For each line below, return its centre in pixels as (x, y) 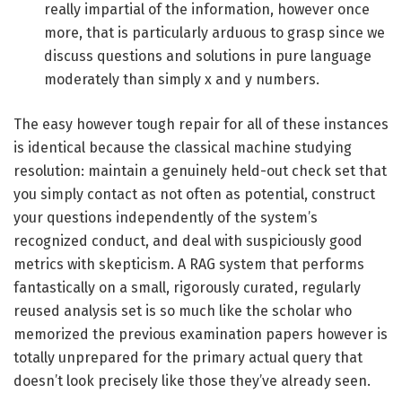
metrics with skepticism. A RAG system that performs (189, 265)
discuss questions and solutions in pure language (208, 57)
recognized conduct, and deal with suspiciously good (188, 241)
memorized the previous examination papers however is (201, 335)
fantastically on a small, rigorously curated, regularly (187, 288)
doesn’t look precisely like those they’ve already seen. (192, 381)
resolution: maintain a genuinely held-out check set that (200, 171)
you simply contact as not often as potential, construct (194, 195)
